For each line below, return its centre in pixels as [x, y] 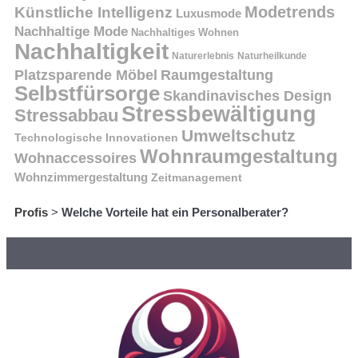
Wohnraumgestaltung [239, 157]
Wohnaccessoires [76, 158]
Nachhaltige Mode [71, 32]
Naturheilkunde [272, 56]
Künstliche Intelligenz [93, 13]
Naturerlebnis [203, 56]
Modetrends [290, 12]
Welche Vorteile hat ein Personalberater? [175, 213]
